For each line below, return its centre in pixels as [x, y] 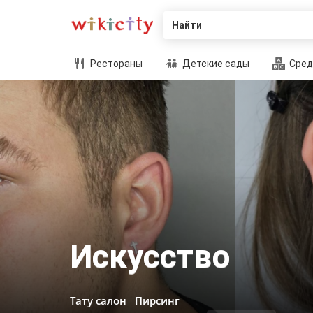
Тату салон [98, 300]
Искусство [150, 256]
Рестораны [115, 64]
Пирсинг [157, 300]
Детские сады [215, 64]
